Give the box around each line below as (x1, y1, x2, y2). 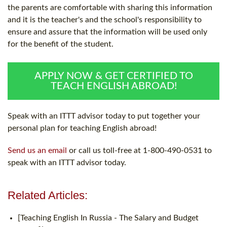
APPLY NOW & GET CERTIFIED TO (34, 70, 193, 81)
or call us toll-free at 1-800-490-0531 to (67, 146, 212, 155)
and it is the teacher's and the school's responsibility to (8, 15, 202, 24)
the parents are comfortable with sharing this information (8, 3, 212, 12)
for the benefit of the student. (8, 40, 113, 48)
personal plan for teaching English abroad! (8, 124, 157, 132)
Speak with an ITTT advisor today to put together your (8, 111, 200, 120)
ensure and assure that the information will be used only (8, 27, 207, 36)
